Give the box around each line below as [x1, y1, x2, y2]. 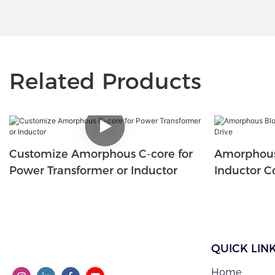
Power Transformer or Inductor [9, 163, 177, 177]
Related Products [9, 67, 201, 95]
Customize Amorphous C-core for [9, 147, 193, 161]
